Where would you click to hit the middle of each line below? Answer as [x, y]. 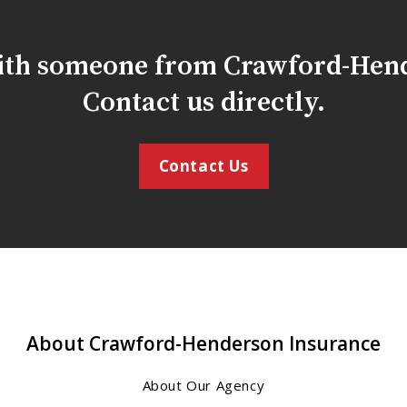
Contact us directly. [203, 103]
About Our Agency [203, 386]
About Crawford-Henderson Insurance [203, 344]
